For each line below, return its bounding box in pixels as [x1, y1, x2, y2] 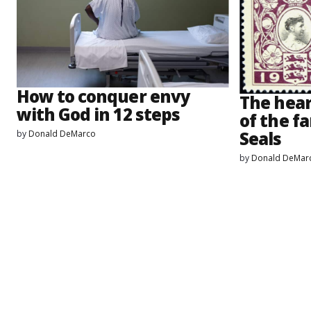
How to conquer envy [17, 85, 190, 108]
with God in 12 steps [17, 103, 180, 126]
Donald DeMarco [28, 128, 96, 140]
